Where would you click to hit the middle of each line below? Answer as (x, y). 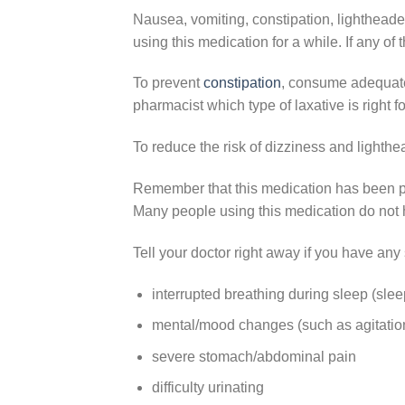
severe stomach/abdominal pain (254, 356)
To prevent (168, 83)
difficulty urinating (207, 388)
